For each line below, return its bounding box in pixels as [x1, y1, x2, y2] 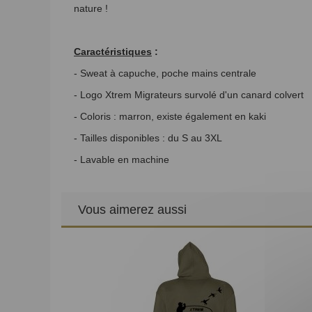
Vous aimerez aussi [78, 202, 187, 217]
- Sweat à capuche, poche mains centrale [74, 67, 256, 79]
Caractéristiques [74, 45, 152, 57]
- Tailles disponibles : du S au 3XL [74, 132, 222, 143]
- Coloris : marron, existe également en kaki [74, 110, 266, 122]
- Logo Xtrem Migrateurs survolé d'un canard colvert [74, 88, 306, 100]
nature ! [74, 2, 108, 14]
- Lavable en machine [74, 153, 169, 165]
